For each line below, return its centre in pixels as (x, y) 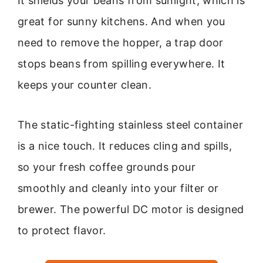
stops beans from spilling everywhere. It (122, 63)
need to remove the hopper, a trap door (121, 42)
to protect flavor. (62, 231)
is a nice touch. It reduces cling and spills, (125, 146)
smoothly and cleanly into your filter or (118, 188)
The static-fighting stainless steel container (131, 125)
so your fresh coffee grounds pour (107, 167)
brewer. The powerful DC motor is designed (131, 210)
